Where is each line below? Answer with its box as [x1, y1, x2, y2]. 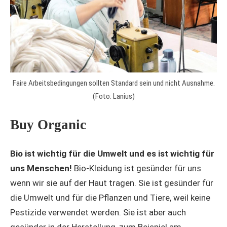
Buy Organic [10, 117, 86, 132]
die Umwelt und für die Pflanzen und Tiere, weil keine [10, 193, 210, 203]
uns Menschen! [10, 163, 74, 174]
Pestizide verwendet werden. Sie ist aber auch [10, 207, 186, 218]
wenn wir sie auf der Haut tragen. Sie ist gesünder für [10, 178, 213, 188]
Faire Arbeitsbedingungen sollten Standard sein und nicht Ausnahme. [12, 79, 215, 88]
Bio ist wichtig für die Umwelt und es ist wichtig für [10, 148, 214, 159]
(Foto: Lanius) [92, 92, 135, 101]
